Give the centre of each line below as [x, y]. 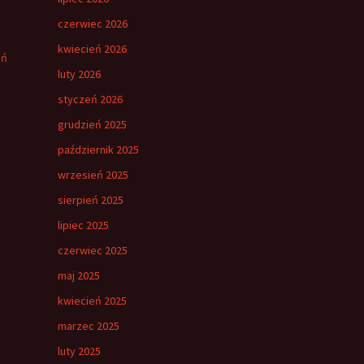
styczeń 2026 [90, 99]
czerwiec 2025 [93, 250]
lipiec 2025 [83, 225]
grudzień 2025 [92, 124]
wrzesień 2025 [93, 174]
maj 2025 [79, 275]
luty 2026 [79, 74]
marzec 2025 [89, 325]
